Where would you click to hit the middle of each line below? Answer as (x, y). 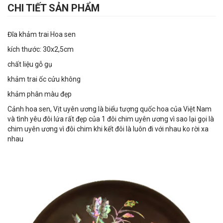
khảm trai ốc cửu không (44, 79)
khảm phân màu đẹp (40, 94)
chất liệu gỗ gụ (30, 64)
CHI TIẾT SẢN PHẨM (54, 8)
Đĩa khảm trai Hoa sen (42, 34)
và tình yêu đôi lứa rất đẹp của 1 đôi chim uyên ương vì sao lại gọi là (111, 119)
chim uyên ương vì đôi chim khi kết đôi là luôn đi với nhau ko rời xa (108, 129)
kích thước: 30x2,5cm (41, 49)
